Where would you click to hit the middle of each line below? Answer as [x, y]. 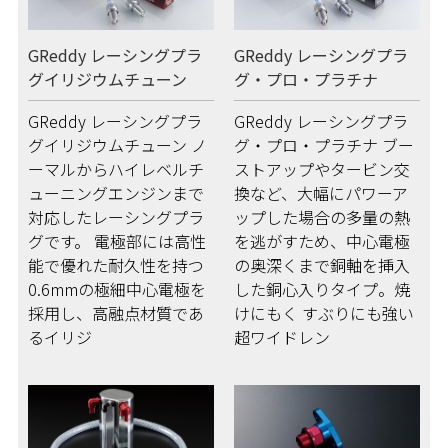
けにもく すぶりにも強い [324, 313]
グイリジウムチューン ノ [117, 145]
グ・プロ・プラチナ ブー [324, 145]
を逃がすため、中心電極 [322, 241]
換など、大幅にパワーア [321, 193]
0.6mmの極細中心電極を [116, 289]
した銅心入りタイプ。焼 [322, 289]
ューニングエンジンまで [115, 193]
